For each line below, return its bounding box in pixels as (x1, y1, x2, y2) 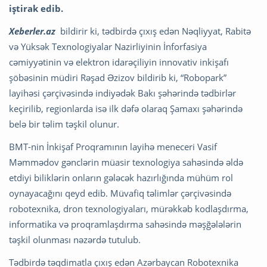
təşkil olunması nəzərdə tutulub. (9, 233, 141, 246)
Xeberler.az (9, 24, 55, 37)
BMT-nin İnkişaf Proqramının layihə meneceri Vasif (9, 140, 217, 153)
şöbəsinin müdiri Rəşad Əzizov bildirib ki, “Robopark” (9, 71, 226, 83)
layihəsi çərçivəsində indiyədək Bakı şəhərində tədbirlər (9, 86, 236, 99)
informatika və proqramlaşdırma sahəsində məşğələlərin (9, 218, 241, 230)
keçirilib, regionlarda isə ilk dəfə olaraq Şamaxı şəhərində (9, 102, 243, 114)
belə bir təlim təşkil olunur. (9, 117, 119, 130)
